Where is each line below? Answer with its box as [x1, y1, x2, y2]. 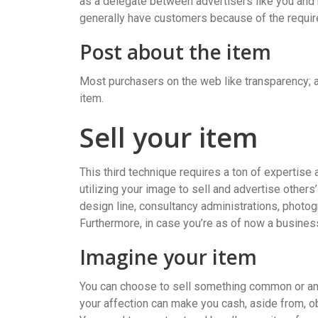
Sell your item [79, 118, 258, 155]
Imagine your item [79, 243, 257, 270]
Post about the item [79, 38, 271, 65]
